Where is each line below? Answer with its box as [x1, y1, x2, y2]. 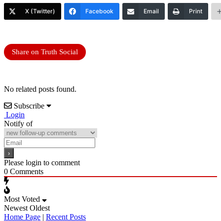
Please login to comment [4, 158, 80, 167]
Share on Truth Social [12, 48, 78, 56]
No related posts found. [4, 85, 76, 94]
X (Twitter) [25, 7, 55, 15]
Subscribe [14, 102, 44, 110]
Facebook [85, 7, 113, 15]
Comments [8, 167, 43, 176]
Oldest [30, 204, 50, 213]
